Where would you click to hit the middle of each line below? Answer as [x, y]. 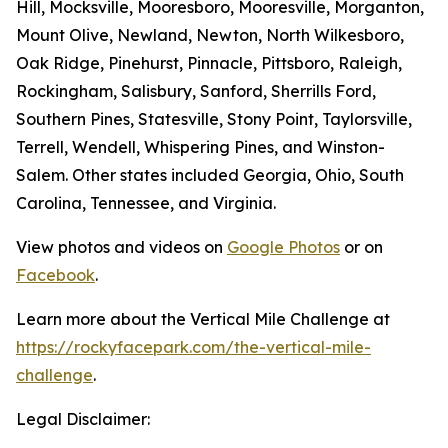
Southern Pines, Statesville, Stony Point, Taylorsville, [214, 118]
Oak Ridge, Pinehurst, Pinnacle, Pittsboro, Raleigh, [209, 62]
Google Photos [283, 246]
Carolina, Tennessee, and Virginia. [146, 202]
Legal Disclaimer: [83, 418]
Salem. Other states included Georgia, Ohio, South [210, 174]
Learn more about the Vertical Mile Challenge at [203, 318]
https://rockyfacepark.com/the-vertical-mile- [193, 346]
